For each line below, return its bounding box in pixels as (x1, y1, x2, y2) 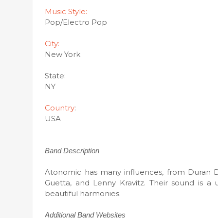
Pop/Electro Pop (45, 18, 108, 27)
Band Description (45, 146, 100, 155)
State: (45, 71, 66, 80)
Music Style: (45, 7, 88, 16)
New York (45, 50, 81, 59)
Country (45, 103, 75, 112)
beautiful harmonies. (45, 189, 121, 198)
